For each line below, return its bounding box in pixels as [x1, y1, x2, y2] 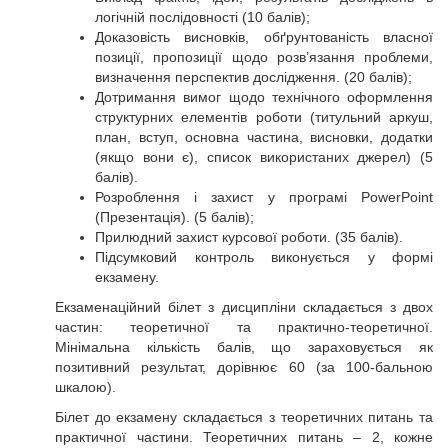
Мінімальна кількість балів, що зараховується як [55, 339, 433, 355]
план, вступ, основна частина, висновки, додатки [95, 129, 433, 145]
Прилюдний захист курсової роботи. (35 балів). [95, 229, 407, 245]
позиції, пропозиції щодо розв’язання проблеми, [95, 49, 433, 65]
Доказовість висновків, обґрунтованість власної [95, 29, 433, 45]
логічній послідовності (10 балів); [95, 9, 310, 25]
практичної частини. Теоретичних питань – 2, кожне [55, 429, 433, 445]
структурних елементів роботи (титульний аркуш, [95, 109, 433, 125]
